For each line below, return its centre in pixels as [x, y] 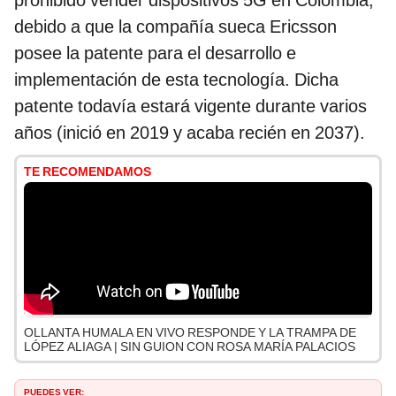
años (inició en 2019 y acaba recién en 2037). [190, 133]
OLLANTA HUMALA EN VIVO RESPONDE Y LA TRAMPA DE [190, 333]
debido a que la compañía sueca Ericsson [175, 27]
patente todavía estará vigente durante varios [190, 107]
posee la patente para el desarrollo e [155, 53]
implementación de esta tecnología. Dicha [176, 80]
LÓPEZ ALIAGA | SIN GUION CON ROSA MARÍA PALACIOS [190, 347]
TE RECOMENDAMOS [88, 172]
